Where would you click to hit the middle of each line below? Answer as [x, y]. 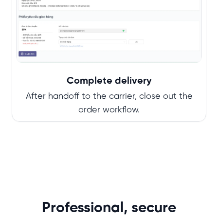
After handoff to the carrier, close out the [109, 97]
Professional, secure [109, 209]
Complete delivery [109, 81]
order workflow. [109, 110]
